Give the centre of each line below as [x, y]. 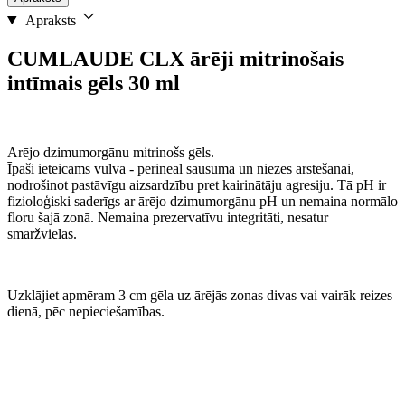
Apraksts [50, 20]
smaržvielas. [42, 233]
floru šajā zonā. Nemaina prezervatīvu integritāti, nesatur [168, 217]
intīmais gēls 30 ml [94, 83]
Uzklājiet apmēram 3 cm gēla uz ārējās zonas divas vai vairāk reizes [200, 295]
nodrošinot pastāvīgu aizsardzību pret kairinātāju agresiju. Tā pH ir [197, 184]
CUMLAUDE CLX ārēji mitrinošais [175, 58]
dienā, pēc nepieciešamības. [86, 311]
